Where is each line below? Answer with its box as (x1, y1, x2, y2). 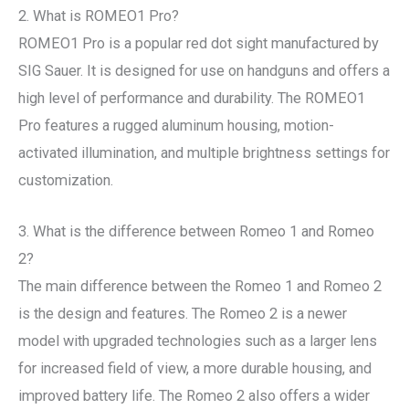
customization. (18, 171, 113, 189)
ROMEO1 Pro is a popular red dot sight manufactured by (18, 34, 379, 52)
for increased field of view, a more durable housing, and (18, 359, 372, 377)
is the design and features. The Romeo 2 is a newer (18, 304, 347, 322)
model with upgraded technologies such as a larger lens (18, 331, 377, 350)
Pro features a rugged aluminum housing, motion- (18, 116, 334, 134)
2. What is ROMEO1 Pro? (18, 6, 179, 25)
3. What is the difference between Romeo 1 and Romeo (18, 222, 374, 240)
